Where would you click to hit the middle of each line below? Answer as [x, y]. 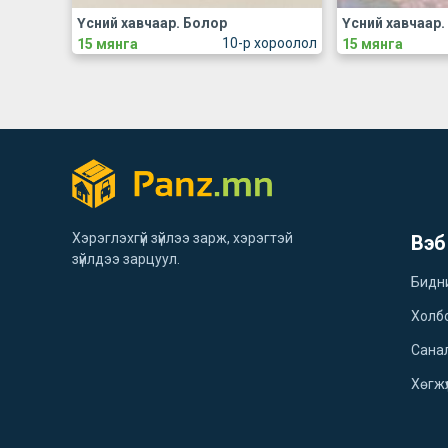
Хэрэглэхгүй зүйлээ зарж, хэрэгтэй [182, 238]
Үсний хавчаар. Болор [152, 23]
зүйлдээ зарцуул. [126, 259]
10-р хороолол [269, 43]
